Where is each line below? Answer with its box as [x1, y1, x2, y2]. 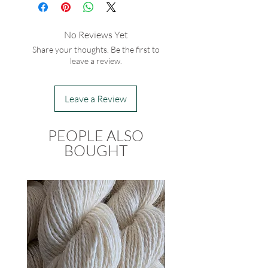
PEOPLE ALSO [48, 126, 144, 145]
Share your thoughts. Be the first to [32, 44, 160, 55]
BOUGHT [63, 141, 128, 160]
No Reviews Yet [63, 29, 128, 41]
